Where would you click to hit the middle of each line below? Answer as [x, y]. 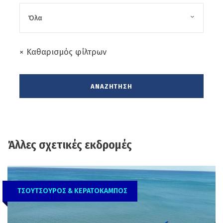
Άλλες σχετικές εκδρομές [70, 145]
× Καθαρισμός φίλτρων [63, 52]
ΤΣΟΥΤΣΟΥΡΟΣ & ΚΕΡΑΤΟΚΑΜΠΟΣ [72, 191]
